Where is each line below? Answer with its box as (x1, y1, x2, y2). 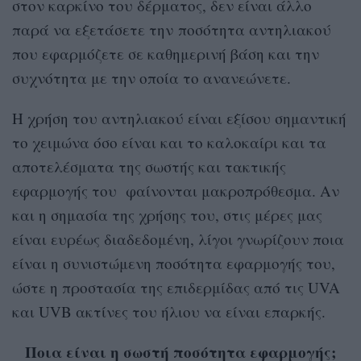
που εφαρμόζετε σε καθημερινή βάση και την (12, 43, 319, 64)
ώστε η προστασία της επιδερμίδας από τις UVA (12, 276, 340, 297)
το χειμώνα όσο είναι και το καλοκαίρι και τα (12, 131, 326, 152)
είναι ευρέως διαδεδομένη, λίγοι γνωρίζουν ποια (12, 228, 344, 249)
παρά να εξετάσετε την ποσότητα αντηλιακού (12, 19, 331, 39)
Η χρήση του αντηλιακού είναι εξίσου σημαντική (12, 107, 346, 128)
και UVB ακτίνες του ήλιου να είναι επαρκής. (12, 301, 326, 322)
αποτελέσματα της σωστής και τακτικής (12, 156, 286, 176)
